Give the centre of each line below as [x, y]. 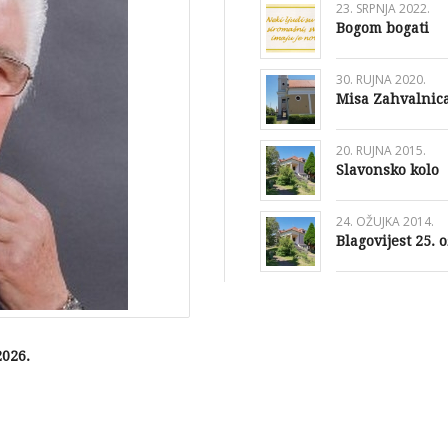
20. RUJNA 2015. [380, 151]
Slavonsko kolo [387, 170]
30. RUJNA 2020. [380, 80]
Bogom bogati [382, 28]
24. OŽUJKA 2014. [384, 222]
